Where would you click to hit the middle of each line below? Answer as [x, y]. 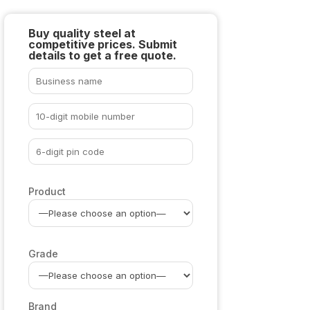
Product [47, 191]
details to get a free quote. [103, 55]
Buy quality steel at [82, 33]
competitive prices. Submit [103, 44]
